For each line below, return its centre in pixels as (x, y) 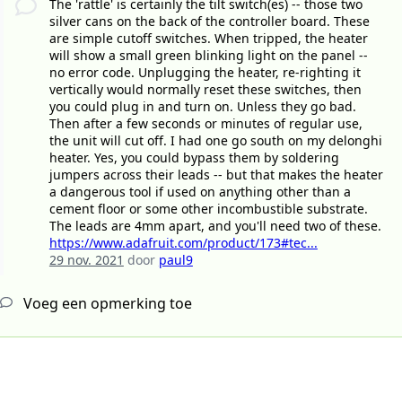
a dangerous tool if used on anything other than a (200, 192)
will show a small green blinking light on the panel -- (208, 56)
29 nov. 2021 (86, 260)
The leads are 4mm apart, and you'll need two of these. (215, 226)
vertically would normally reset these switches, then (205, 90)
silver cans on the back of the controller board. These (209, 22)
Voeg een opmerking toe (106, 304)
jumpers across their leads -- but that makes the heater (216, 175)
